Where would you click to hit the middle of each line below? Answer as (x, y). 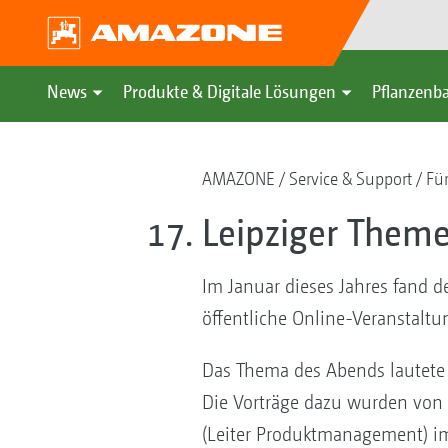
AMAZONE (238, 178)
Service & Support (350, 178)
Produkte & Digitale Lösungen (229, 91)
